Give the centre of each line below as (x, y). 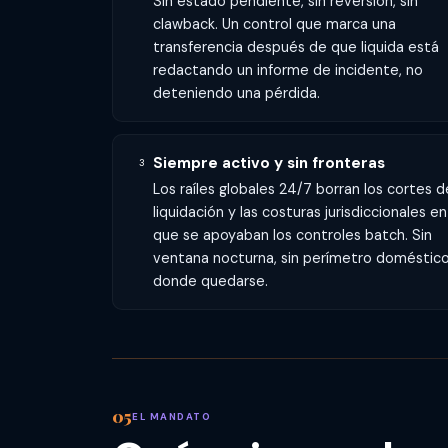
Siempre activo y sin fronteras (268, 162)
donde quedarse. (210, 281)
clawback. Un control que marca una (274, 23)
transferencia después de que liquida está (295, 46)
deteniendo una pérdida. (236, 92)
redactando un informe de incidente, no (287, 69)
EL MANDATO (172, 416)
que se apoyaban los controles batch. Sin (292, 235)
